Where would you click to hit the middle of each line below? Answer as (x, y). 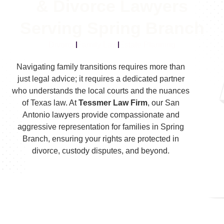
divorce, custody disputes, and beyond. (101, 150)
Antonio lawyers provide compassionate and (101, 114)
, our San (164, 102)
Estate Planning (147, 44)
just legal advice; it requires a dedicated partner (101, 78)
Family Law (97, 44)
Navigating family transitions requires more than (101, 66)
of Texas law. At (50, 102)
